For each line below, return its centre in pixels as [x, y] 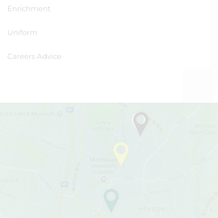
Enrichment [29, 9]
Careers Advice [34, 56]
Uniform [22, 32]
